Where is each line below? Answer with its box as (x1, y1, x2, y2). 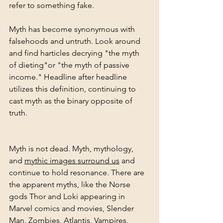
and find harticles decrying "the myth (9, 48, 141, 58)
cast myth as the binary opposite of (9, 96, 134, 106)
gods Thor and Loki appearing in (9, 191, 127, 201)
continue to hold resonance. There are (9, 167, 146, 177)
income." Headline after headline (9, 72, 129, 82)
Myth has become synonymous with (9, 24, 137, 34)
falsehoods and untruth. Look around (9, 36, 142, 46)
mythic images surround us (24, 155, 119, 165)
